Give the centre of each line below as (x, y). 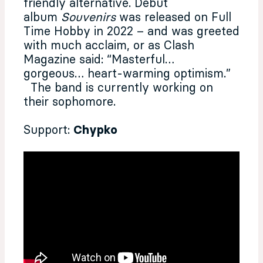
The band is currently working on (118, 88)
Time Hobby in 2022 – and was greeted (131, 32)
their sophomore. (70, 102)
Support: (48, 130)
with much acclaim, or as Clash (109, 46)
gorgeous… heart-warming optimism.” (127, 74)
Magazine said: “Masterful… (99, 60)
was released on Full (175, 18)
